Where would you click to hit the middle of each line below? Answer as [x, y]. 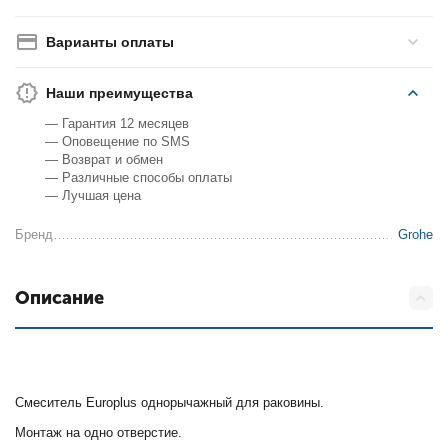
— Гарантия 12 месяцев [117, 123]
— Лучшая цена [93, 195]
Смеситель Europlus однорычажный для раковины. [170, 402]
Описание [59, 298]
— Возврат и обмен [104, 159]
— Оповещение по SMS [118, 141]
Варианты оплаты [110, 42]
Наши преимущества [120, 93]
